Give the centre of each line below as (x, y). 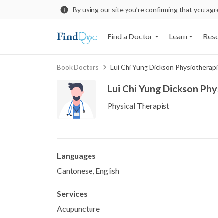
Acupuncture (78, 208)
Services (72, 193)
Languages (76, 155)
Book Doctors (78, 67)
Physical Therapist (138, 105)
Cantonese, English (88, 170)
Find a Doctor (130, 36)
